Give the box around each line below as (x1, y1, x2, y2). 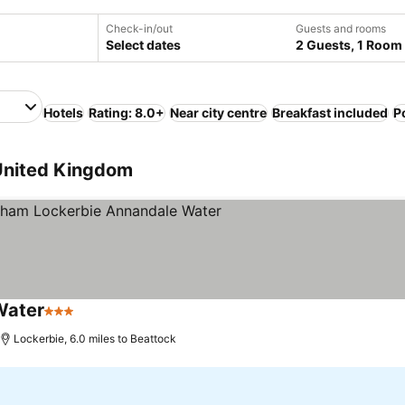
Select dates (106, 37, 181, 52)
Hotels (43, 105, 83, 120)
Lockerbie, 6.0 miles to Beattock (14, 332, 177, 345)
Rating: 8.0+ (89, 105, 165, 120)
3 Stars (43, 311, 92, 329)
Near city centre (170, 105, 267, 120)
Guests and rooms (296, 22, 386, 35)
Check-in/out (106, 22, 173, 35)
